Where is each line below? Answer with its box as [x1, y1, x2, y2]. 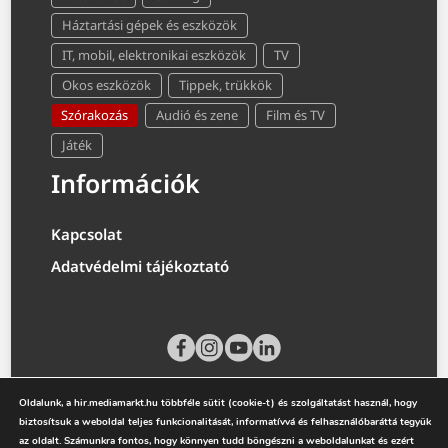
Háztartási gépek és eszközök [62, 15, 238, 34]
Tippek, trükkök [179, 75, 273, 94]
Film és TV [266, 105, 326, 124]
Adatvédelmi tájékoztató [51, 255, 230, 276]
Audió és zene [156, 105, 239, 124]
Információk [51, 165, 201, 200]
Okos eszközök [62, 75, 152, 94]
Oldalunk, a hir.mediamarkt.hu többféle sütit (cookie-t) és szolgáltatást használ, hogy [19, 396, 417, 410]
